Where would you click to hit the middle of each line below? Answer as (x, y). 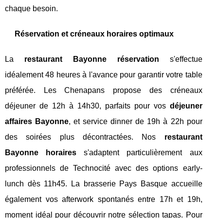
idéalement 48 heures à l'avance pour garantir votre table (104, 75)
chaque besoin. (31, 9)
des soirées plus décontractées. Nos (85, 137)
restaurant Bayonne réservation (91, 59)
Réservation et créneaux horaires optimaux (94, 34)
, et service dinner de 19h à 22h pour (136, 122)
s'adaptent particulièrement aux (139, 153)
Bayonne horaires (41, 153)
